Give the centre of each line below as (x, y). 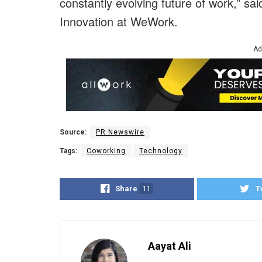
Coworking (106, 151)
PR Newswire (120, 132)
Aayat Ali (170, 246)
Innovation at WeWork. (119, 22)
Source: (73, 132)
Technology (161, 151)
